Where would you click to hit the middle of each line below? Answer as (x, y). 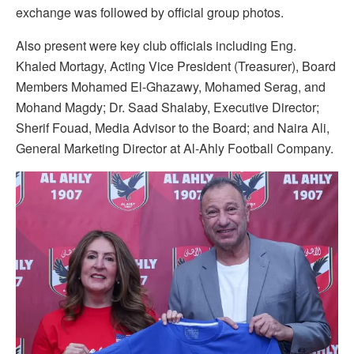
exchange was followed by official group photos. (150, 12)
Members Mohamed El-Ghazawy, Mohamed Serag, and (171, 86)
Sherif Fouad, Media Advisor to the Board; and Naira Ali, (173, 127)
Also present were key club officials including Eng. (156, 45)
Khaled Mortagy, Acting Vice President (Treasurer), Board (176, 66)
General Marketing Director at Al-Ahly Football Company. (175, 148)
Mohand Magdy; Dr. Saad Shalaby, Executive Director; (168, 107)
